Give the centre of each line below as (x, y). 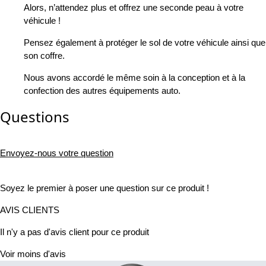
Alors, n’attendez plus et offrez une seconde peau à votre (134, 8)
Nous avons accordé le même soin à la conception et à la (134, 78)
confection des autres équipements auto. (102, 91)
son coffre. (44, 56)
